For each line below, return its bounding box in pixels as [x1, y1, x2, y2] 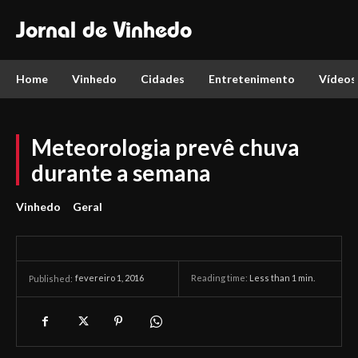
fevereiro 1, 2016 [75, 272, 144, 284]
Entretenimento [209, 72, 295, 86]
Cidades [141, 72, 185, 86]
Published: [29, 273, 73, 284]
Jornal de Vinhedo [16, 16, 192, 43]
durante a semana [31, 159, 211, 186]
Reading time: [191, 272, 249, 284]
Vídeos [319, 72, 356, 86]
